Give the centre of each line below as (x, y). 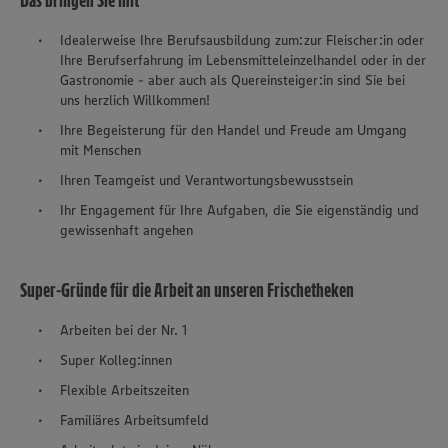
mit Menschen (100, 150)
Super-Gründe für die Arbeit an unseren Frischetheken (187, 290)
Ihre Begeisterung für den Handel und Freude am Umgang (233, 130)
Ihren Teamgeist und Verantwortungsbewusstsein (206, 180)
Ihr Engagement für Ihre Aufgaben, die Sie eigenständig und (239, 210)
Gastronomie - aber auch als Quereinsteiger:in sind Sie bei (232, 80)
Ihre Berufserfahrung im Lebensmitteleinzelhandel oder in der (243, 60)
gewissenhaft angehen (126, 230)
